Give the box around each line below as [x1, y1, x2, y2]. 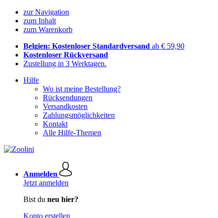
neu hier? [47, 195, 78, 203]
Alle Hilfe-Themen [43, 128, 101, 137]
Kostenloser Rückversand [23, 51, 108, 59]
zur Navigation [23, 8, 69, 16]
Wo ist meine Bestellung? [43, 85, 121, 93]
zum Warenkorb [23, 25, 73, 34]
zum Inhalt [23, 17, 56, 25]
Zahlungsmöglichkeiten [43, 111, 115, 119]
